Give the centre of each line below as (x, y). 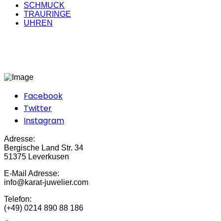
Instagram (44, 120)
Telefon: (18, 199)
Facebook (43, 96)
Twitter (38, 108)
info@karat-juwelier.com (46, 182)
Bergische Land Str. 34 (44, 147)
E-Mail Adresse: (32, 173)
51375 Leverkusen (37, 156)
